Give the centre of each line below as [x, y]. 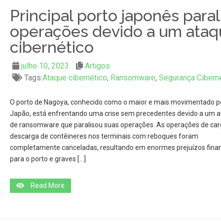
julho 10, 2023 [45, 66]
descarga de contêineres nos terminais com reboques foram [104, 136]
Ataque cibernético [74, 78]
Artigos [97, 66]
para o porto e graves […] [48, 159]
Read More [47, 185]
